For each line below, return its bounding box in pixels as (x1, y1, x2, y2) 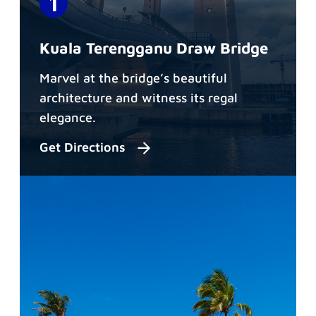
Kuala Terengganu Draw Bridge (39, 38, 268, 57)
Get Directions (39, 140, 129, 155)
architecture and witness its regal (39, 90, 238, 105)
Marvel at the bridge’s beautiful (39, 70, 227, 85)
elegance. (39, 109, 96, 125)
